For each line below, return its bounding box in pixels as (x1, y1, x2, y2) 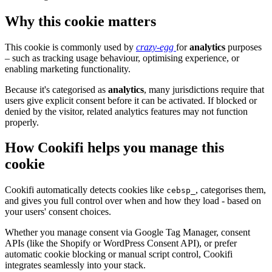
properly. (5, 117, 39, 127)
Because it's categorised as (5, 84, 108, 95)
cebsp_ (166, 186, 195, 195)
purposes (225, 41, 262, 52)
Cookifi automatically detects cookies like (5, 185, 166, 195)
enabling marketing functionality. (5, 63, 131, 74)
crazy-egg (136, 41, 176, 52)
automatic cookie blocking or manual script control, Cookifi (5, 249, 233, 260)
